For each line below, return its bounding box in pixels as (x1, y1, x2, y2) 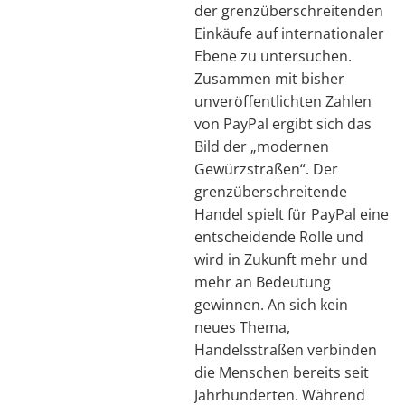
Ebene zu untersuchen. (194, 45, 352, 66)
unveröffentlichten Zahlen (194, 90, 372, 111)
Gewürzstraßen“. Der (194, 158, 338, 179)
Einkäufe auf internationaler (194, 23, 384, 43)
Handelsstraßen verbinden (194, 339, 377, 360)
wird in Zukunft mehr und (194, 249, 368, 269)
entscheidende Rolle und (194, 226, 363, 247)
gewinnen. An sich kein (194, 294, 348, 315)
